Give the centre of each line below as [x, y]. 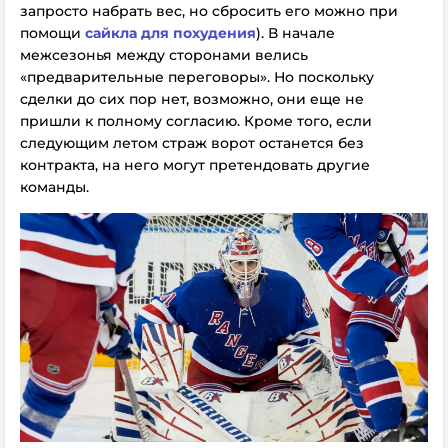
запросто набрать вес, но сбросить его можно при [209, 11]
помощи [52, 33]
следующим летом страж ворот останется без [192, 143]
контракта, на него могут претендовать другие [195, 165]
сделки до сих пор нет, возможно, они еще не [192, 99]
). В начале [295, 33]
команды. [54, 187]
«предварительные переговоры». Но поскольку [197, 77]
